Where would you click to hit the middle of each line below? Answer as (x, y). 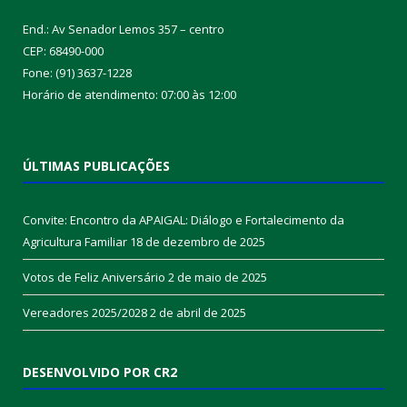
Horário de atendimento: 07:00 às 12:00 (129, 94)
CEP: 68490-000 (63, 50)
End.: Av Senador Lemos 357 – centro (124, 29)
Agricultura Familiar (75, 241)
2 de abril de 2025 (198, 312)
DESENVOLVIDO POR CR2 (100, 372)
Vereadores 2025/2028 (85, 312)
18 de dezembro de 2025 (198, 241)
